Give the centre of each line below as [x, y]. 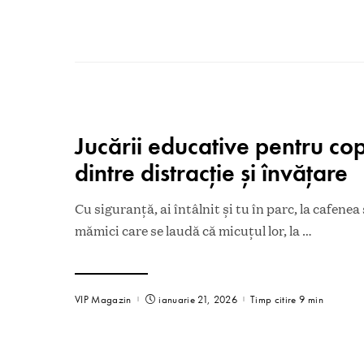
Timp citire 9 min [287, 299]
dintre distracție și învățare [211, 173]
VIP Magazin [103, 299]
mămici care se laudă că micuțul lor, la [188, 231]
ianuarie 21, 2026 [198, 299]
